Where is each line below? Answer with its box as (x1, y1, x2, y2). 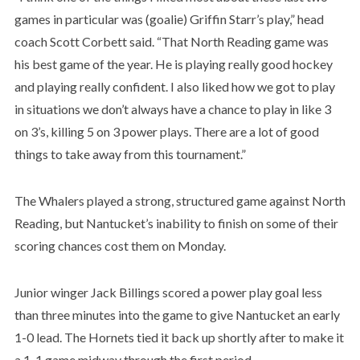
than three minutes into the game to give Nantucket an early (14, 306, 340, 322)
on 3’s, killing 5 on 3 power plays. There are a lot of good (14, 123, 319, 139)
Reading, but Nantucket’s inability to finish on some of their (14, 215, 338, 231)
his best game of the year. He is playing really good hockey (14, 55, 333, 72)
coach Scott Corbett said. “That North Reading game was (14, 33, 329, 49)
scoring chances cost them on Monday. (14, 237, 226, 253)
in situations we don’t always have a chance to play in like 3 (14, 100, 331, 117)
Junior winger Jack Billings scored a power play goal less (14, 284, 322, 300)
